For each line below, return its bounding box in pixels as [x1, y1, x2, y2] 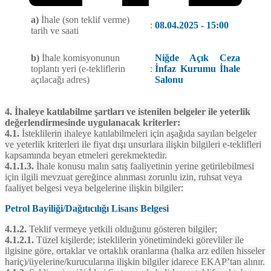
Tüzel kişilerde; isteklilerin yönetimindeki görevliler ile [34, 235, 244, 246]
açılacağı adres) [31, 74, 90, 85]
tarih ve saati [31, 25, 79, 36]
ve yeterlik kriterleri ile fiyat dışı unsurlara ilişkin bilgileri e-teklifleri [5, 139, 261, 150]
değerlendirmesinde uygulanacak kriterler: [5, 117, 180, 128]
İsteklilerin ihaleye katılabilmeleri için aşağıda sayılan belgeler [19, 128, 256, 139]
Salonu [155, 74, 183, 85]
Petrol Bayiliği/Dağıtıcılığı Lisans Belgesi [5, 203, 169, 214]
